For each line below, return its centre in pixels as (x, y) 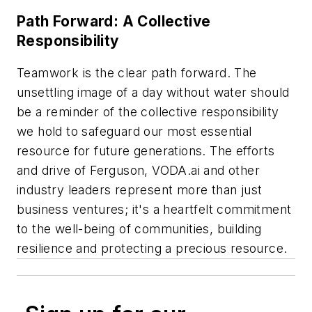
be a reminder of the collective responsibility (148, 111)
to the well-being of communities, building (139, 228)
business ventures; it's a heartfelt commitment (154, 209)
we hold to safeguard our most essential (134, 131)
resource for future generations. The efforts (146, 150)
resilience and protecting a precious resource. (152, 248)
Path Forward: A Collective (114, 22)
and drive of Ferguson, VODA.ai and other (138, 170)
